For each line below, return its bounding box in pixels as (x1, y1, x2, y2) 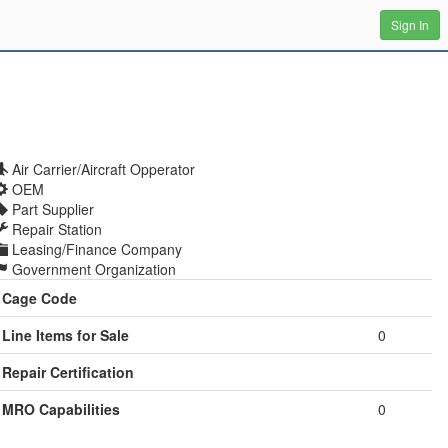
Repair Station (8, 219, 103, 239)
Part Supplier (8, 199, 95, 219)
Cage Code (2, 288, 78, 308)
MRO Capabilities (2, 399, 121, 419)
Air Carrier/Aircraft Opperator (8, 159, 196, 179)
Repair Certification (2, 362, 135, 382)
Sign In (391, 16, 429, 33)
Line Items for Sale (2, 325, 130, 345)
